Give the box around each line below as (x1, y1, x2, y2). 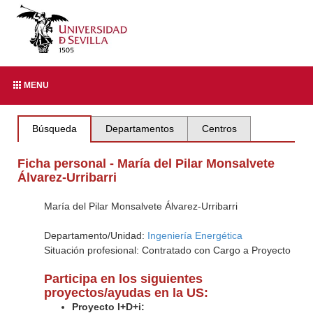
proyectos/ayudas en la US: (43, 286, 208, 300)
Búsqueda (32, 123, 78, 134)
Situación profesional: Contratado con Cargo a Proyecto (43, 245, 291, 256)
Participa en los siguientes (43, 272, 203, 286)
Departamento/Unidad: (43, 230, 147, 241)
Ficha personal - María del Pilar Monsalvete (17, 156, 275, 170)
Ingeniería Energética (147, 230, 242, 241)
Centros (201, 123, 237, 134)
